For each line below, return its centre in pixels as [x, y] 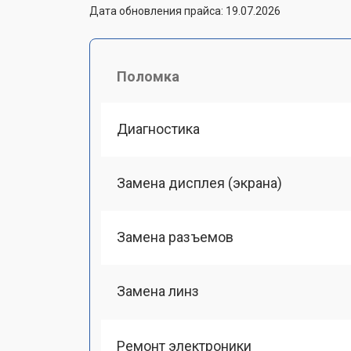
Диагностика [158, 128]
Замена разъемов [175, 237]
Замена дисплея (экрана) [199, 183]
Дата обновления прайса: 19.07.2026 [185, 11]
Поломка [148, 76]
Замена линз [158, 291]
